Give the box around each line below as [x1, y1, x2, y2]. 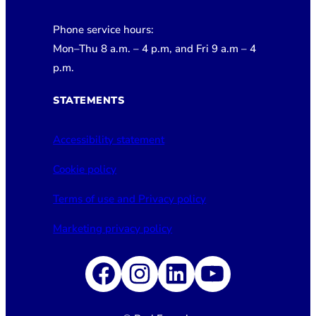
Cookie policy [53, 162, 117, 176]
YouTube [198, 254, 301, 291]
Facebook [89, 254, 203, 291]
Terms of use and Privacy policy [53, 192, 207, 206]
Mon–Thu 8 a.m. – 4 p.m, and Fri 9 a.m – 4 [53, 41, 257, 56]
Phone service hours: [53, 22, 154, 37]
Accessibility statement [53, 132, 165, 147]
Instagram [126, 254, 248, 291]
